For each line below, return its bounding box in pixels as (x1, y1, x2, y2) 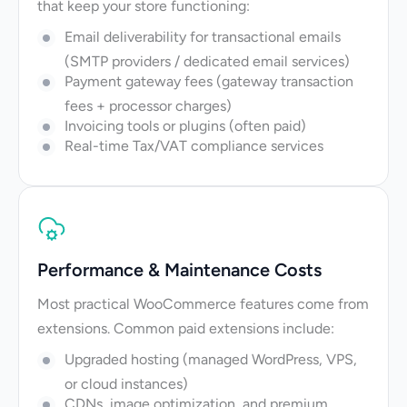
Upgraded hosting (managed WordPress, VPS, (65, 351, 357, 368)
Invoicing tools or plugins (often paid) (65, 117, 306, 134)
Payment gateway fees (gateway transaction (65, 73, 353, 90)
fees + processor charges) (65, 97, 232, 114)
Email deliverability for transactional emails (65, 28, 341, 45)
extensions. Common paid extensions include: (37, 320, 334, 337)
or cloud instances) (65, 375, 188, 392)
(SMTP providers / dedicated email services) (65, 53, 350, 70)
